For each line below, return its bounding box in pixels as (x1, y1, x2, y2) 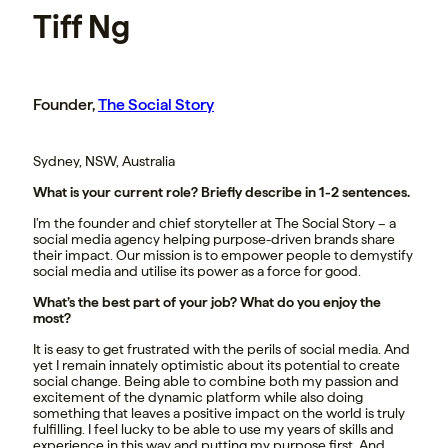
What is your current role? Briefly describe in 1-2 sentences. (33, 184, 410, 201)
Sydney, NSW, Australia (33, 153, 175, 170)
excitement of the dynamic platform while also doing (33, 389, 363, 406)
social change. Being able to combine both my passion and (33, 373, 399, 390)
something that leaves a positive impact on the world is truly (33, 405, 405, 422)
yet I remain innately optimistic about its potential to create (33, 357, 400, 374)
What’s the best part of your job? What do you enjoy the (33, 294, 381, 311)
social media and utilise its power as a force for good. (33, 263, 361, 280)
